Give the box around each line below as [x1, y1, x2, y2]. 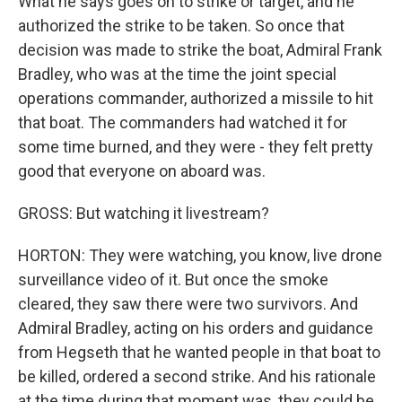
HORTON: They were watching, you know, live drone [18, 246, 382, 265]
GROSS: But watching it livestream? [18, 204, 269, 223]
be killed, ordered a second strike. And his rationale [18, 367, 376, 386]
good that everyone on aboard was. [18, 162, 266, 180]
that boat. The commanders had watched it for [18, 113, 347, 132]
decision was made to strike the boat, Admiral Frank [18, 40, 382, 59]
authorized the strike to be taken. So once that [18, 16, 345, 35]
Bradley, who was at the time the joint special [18, 65, 336, 83]
